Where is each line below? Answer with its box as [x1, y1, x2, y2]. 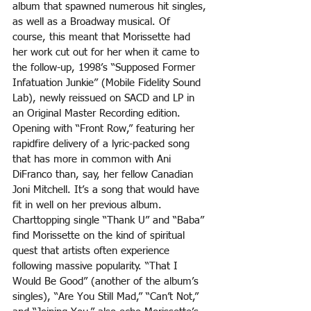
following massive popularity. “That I [12, 261, 181, 272]
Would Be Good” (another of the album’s [12, 276, 202, 287]
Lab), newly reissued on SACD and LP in [12, 93, 198, 104]
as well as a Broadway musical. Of [12, 17, 174, 28]
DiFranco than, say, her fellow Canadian [12, 169, 196, 180]
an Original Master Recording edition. [12, 108, 184, 119]
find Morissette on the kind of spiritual [12, 230, 188, 242]
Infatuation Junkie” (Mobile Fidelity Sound [12, 78, 204, 89]
